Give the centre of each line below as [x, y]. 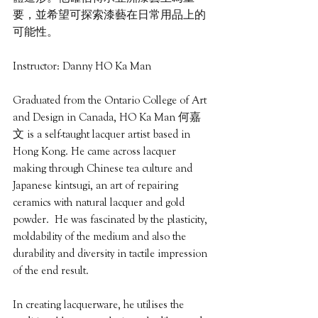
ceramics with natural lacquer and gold [100, 203]
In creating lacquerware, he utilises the [100, 305]
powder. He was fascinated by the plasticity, [111, 220]
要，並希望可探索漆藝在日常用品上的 [109, 15]
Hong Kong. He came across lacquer [96, 152]
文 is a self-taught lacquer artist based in [103, 135]
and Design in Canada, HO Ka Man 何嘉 [107, 117]
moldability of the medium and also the [101, 237]
